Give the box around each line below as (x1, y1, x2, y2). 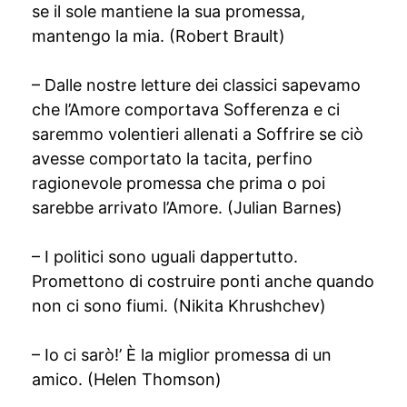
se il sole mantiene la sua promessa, (32, 2, 305, 21)
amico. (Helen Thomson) (32, 370, 222, 389)
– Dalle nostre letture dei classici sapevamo (32, 75, 361, 94)
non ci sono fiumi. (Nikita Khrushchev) (32, 296, 326, 315)
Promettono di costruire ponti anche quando (32, 272, 374, 291)
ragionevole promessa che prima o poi (32, 174, 325, 193)
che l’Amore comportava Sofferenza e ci (32, 100, 340, 119)
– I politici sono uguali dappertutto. (32, 247, 298, 266)
